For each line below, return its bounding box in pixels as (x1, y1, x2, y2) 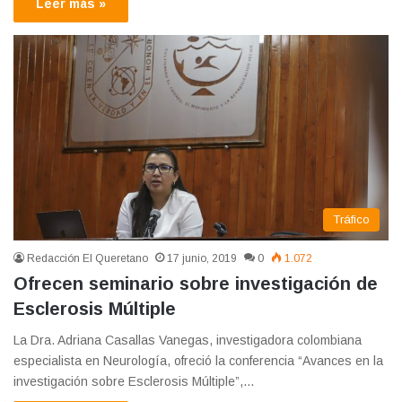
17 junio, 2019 (167, 252, 237, 266)
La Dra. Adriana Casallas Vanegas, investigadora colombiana (13, 333, 362, 348)
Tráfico (333, 213, 370, 227)
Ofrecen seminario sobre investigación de (13, 274, 378, 294)
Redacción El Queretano (27, 252, 148, 266)
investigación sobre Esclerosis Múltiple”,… (13, 374, 255, 389)
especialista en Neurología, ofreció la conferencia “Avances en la (13, 354, 383, 369)
